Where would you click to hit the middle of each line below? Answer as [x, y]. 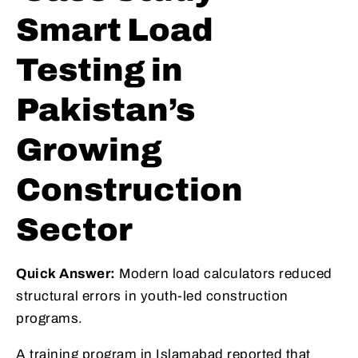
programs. [50, 319]
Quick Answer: [66, 274]
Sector [74, 230]
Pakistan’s [105, 110]
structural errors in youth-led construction [152, 296]
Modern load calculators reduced [224, 274]
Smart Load [115, 30]
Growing [89, 150]
